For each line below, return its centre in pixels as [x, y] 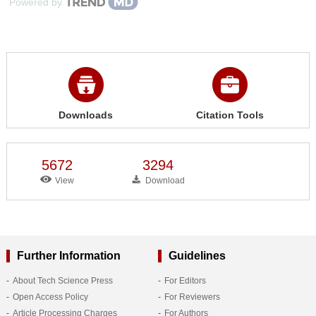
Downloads [86, 115]
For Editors [185, 280]
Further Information [68, 255]
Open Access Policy [50, 297]
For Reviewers [192, 297]
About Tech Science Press [62, 280]
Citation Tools [230, 115]
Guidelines [197, 255]
